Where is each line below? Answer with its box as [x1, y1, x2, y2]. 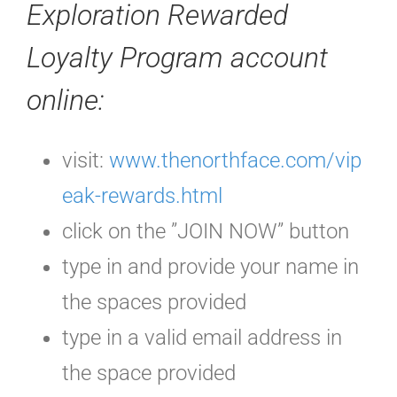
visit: [62, 147, 109, 173]
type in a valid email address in [62, 324, 342, 350]
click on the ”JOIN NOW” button [62, 218, 349, 244]
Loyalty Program [27, 40, 230, 74]
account [230, 40, 328, 74]
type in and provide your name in [62, 253, 359, 279]
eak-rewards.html [62, 183, 222, 208]
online [27, 82, 98, 117]
